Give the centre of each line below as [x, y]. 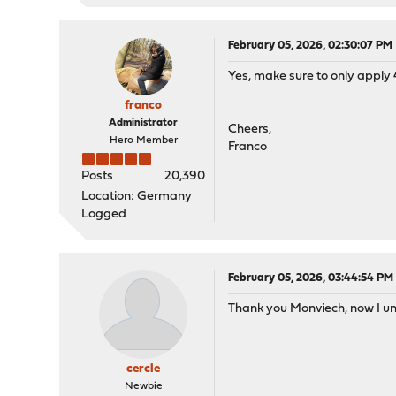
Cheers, [250, 129]
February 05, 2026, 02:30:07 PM [311, 46]
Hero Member [143, 141]
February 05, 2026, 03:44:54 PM [311, 278]
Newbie [143, 386]
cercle [144, 369]
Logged [104, 214]
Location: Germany [137, 197]
